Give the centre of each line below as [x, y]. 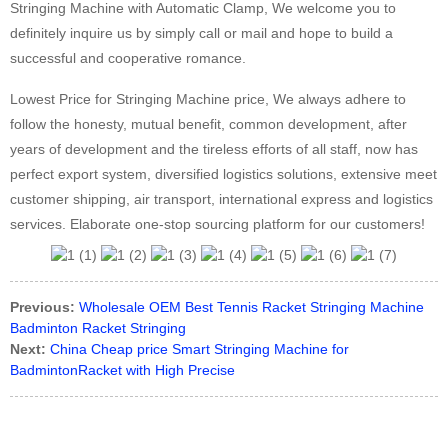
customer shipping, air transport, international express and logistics [221, 198]
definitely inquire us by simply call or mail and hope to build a [201, 32]
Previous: [42, 307]
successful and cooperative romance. [128, 57]
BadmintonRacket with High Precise [122, 370]
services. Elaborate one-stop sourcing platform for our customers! [217, 223]
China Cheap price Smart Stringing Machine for [199, 349]
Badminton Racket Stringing [98, 328]
